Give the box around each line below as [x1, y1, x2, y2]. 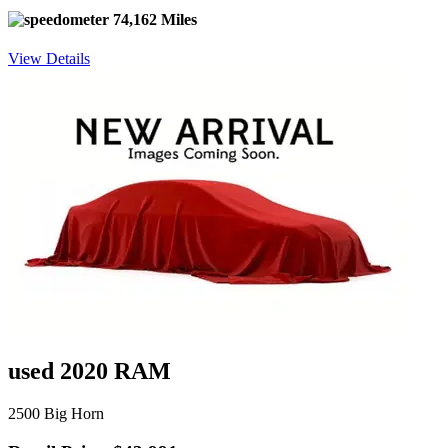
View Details [8, 50, 90, 68]
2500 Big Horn [8, 405, 104, 423]
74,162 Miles [109, 10, 197, 28]
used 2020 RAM [8, 358, 171, 385]
